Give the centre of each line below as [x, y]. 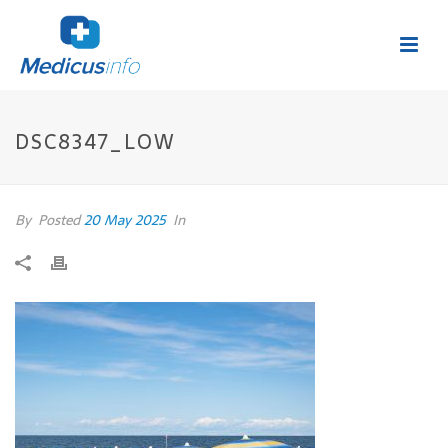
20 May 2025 [125, 220]
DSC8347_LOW [95, 142]
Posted [59, 220]
